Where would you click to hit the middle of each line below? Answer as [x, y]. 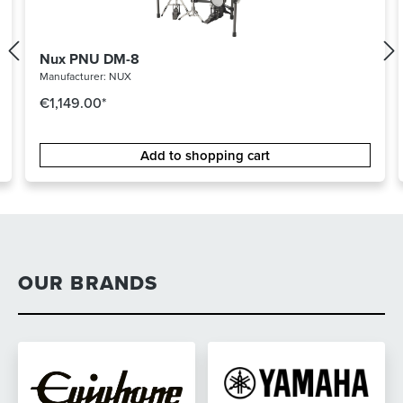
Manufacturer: [74, 76]
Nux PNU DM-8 [90, 59]
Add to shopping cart [205, 156]
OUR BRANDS [88, 283]
